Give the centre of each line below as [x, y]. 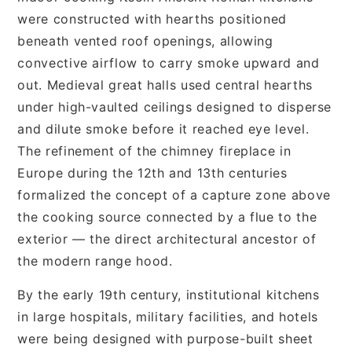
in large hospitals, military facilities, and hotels [168, 316]
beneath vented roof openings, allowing [145, 40]
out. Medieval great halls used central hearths [165, 84]
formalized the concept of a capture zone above [174, 194]
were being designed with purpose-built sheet [165, 338]
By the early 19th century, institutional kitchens [169, 294]
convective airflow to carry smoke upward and [169, 62]
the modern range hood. [95, 260]
